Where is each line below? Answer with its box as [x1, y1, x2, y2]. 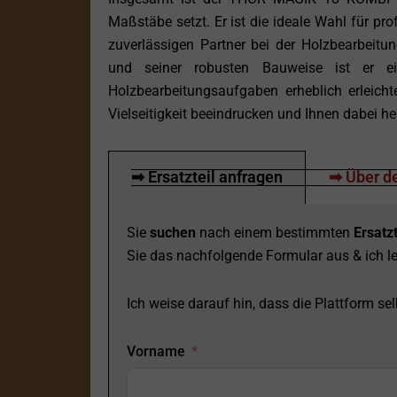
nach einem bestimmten [196, 224, 354, 242]
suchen [150, 224, 196, 242]
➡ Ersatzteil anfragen [131, 167, 283, 187]
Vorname [127, 343, 185, 361]
